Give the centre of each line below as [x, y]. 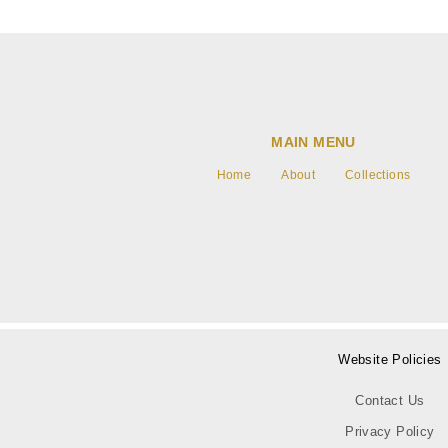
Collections [378, 174]
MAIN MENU [313, 141]
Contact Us [390, 400]
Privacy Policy [390, 431]
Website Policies [390, 359]
